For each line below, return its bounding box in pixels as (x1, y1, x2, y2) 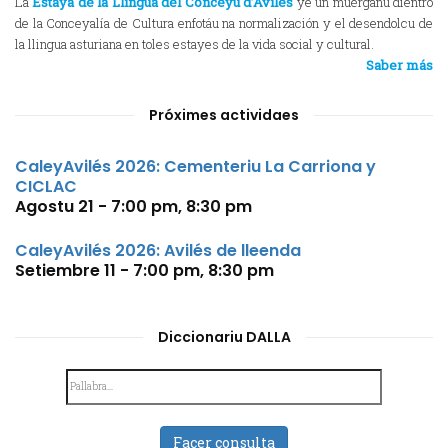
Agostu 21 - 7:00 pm (15, 195, 178, 218)
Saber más (366, 56, 433, 74)
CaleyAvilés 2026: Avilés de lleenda (15, 239, 301, 262)
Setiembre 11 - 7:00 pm (15, 259, 200, 282)
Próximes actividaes (149, 105, 299, 125)
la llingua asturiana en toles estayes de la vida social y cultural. (15, 35, 374, 53)
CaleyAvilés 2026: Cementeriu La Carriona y (15, 155, 376, 178)
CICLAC (15, 175, 77, 198)
